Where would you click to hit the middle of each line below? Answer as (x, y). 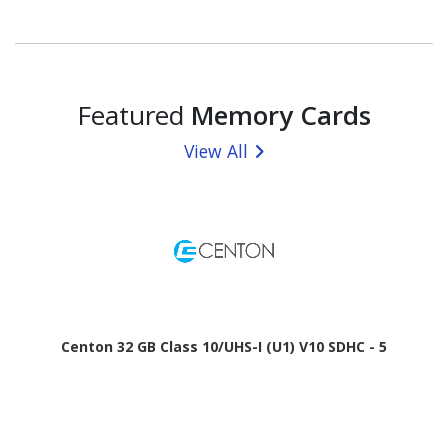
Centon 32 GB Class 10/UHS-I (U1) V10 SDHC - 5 (224, 347)
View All (216, 151)
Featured (134, 115)
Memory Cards (281, 115)
